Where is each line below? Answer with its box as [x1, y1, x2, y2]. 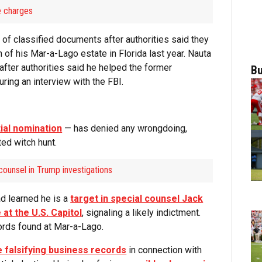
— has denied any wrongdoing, [62, 123, 188, 135]
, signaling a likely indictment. [82, 207, 201, 219]
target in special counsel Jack [70, 193, 204, 205]
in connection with [126, 244, 202, 256]
